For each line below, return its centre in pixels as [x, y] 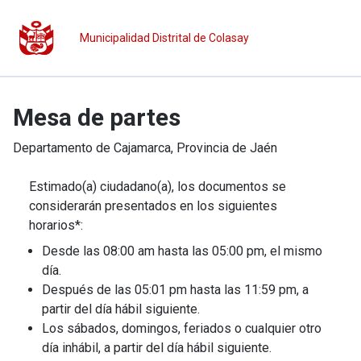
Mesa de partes [97, 117]
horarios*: [56, 225]
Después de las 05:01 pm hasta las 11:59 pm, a [175, 290]
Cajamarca [142, 148]
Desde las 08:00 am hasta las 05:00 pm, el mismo [182, 251]
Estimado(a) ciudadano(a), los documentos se [158, 187]
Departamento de [63, 148]
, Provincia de [210, 148]
